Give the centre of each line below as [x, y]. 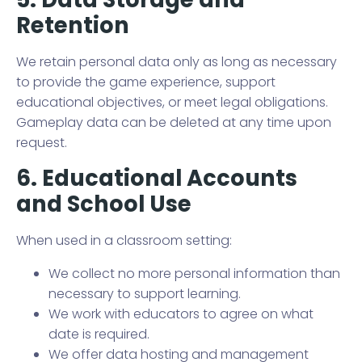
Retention [73, 25]
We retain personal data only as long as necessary [177, 62]
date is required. [99, 334]
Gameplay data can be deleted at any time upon [174, 122]
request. [42, 143]
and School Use [104, 204]
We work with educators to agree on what [181, 314]
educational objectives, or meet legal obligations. [172, 102]
